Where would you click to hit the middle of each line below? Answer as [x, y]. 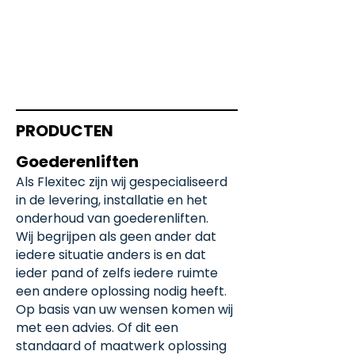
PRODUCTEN [65, 131]
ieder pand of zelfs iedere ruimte [117, 273]
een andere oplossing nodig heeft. [121, 291]
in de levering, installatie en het [112, 200]
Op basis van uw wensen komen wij [124, 309]
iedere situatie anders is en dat [111, 255]
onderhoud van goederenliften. [112, 218]
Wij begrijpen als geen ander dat [116, 237]
